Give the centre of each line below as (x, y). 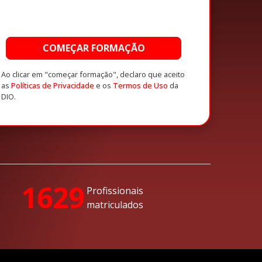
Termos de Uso (140, 85)
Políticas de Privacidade (53, 85)
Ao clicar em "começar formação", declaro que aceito (93, 74)
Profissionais (115, 190)
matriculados (115, 204)
